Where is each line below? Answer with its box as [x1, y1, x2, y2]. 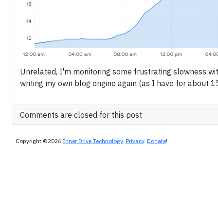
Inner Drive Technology [63, 137, 123, 145]
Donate [147, 137, 166, 145]
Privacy [126, 137, 144, 145]
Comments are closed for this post [20, 110, 142, 120]
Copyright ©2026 [16, 137, 63, 145]
